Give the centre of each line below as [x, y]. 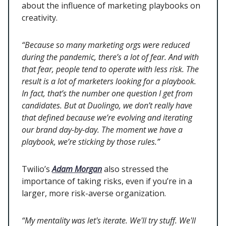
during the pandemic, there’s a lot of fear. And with [110, 57]
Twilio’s [37, 169]
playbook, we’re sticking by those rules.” [91, 142]
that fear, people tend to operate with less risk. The [110, 69]
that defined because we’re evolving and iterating [107, 118]
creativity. [41, 18]
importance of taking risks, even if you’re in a [107, 181]
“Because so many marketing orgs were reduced [106, 45]
